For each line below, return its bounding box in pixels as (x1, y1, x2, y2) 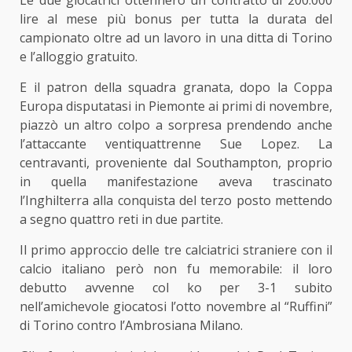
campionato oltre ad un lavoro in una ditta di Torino (20, 28, 332, 46)
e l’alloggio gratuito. (20, 47, 137, 65)
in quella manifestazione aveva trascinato (20, 172, 332, 190)
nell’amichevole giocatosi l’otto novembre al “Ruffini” (20, 297, 332, 315)
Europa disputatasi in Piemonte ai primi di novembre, (20, 97, 332, 115)
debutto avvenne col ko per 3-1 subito (20, 278, 332, 296)
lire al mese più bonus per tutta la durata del (20, 9, 332, 27)
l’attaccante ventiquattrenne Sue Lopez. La (20, 134, 332, 152)
